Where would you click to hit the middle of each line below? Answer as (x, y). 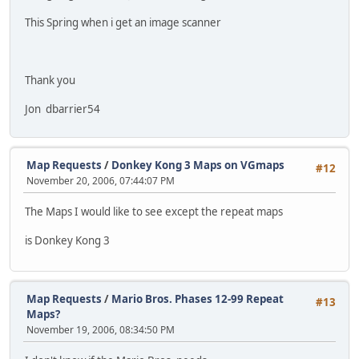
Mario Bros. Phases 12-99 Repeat (198, 299)
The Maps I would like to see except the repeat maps (154, 211)
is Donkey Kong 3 (67, 240)
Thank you (50, 80)
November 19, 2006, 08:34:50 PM (101, 330)
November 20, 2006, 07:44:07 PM (101, 181)
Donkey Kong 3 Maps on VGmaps (198, 165)
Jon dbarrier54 (63, 109)
